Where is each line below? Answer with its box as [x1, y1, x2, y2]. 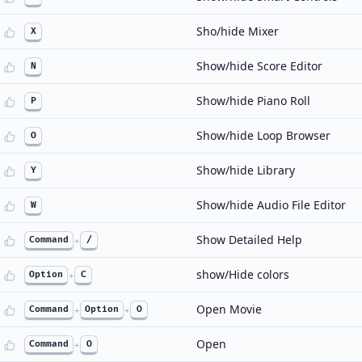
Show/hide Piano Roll [196, 93, 310, 108]
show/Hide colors [196, 267, 289, 282]
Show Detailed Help [196, 232, 302, 247]
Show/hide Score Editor [196, 58, 322, 74]
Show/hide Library [196, 162, 295, 178]
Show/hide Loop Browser [196, 128, 330, 143]
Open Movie [196, 301, 262, 317]
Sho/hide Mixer [196, 23, 279, 39]
